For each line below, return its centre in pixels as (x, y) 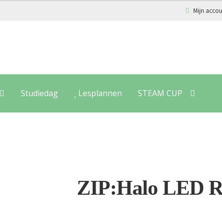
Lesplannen (99, 93)
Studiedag (39, 93)
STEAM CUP (160, 93)
